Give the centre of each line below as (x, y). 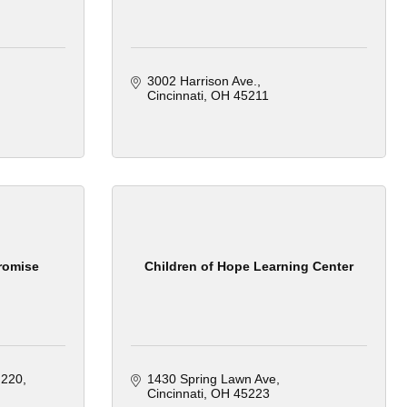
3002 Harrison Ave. (202, 81)
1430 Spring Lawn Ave (211, 379)
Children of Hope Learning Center (249, 266)
